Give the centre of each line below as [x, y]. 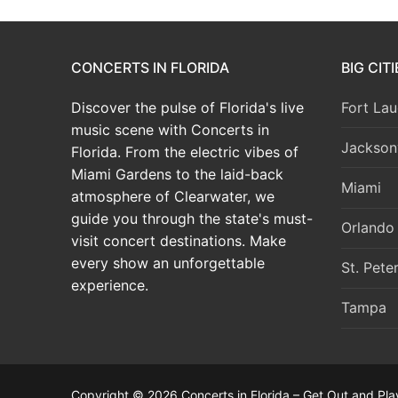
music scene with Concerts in [170, 129]
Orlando [367, 228]
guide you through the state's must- [192, 218]
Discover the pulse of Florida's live [187, 107]
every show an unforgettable [168, 263]
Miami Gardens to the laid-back [177, 174]
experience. [110, 285]
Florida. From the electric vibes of [185, 151]
